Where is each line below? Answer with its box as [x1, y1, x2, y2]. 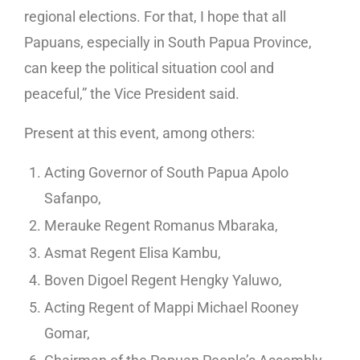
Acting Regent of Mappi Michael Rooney [44, 299, 299, 317]
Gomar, [44, 325, 90, 342]
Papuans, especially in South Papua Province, [24, 34, 312, 51]
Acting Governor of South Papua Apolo [44, 164, 288, 182]
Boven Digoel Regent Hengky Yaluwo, [44, 272, 282, 289]
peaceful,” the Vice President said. [24, 85, 239, 103]
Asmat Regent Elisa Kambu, [44, 244, 221, 262]
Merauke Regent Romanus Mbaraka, [44, 217, 278, 235]
